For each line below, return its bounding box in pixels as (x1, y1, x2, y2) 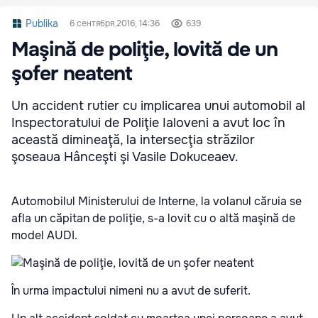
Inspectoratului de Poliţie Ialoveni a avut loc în (11, 114, 285, 131)
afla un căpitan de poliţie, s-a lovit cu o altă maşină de (11, 210, 295, 226)
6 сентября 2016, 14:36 (70, 17, 160, 29)
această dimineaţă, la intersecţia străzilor (11, 131, 255, 148)
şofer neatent (11, 60, 132, 87)
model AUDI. (11, 227, 77, 243)
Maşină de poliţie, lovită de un (11, 36, 278, 62)
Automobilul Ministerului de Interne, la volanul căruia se (11, 193, 302, 209)
